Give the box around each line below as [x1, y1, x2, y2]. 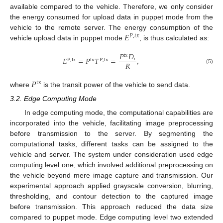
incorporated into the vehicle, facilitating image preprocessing [10, 119, 213, 127]
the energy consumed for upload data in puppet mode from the [10, 12, 213, 21]
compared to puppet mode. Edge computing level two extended [10, 213, 213, 222]
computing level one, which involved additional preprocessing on [10, 161, 213, 169]
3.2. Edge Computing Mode [10, 94, 97, 103]
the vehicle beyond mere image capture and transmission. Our [10, 171, 213, 180]
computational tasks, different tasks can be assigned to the [10, 140, 213, 148]
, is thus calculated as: [139, 33, 210, 42]
